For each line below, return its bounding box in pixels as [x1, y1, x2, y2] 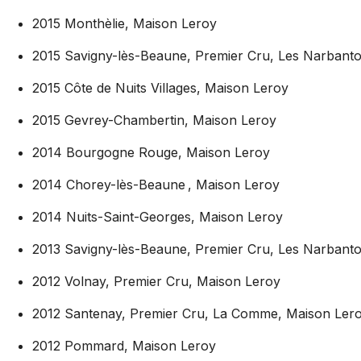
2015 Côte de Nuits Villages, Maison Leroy [32, 79, 288, 96]
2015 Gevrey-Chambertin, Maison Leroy [32, 111, 276, 128]
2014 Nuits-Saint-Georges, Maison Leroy [32, 208, 283, 225]
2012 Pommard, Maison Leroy [32, 337, 216, 354]
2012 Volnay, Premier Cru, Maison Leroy [32, 272, 280, 289]
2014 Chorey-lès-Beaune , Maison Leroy [32, 176, 280, 193]
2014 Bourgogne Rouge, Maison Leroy [32, 143, 270, 160]
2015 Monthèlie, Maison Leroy [32, 15, 217, 31]
